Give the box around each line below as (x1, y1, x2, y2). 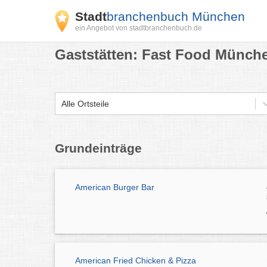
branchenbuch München (107, 10, 245, 23)
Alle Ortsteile (61, 98, 109, 108)
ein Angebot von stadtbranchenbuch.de (75, 24, 202, 32)
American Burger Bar (75, 182, 154, 192)
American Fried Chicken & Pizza (75, 255, 196, 265)
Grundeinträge (55, 141, 142, 155)
